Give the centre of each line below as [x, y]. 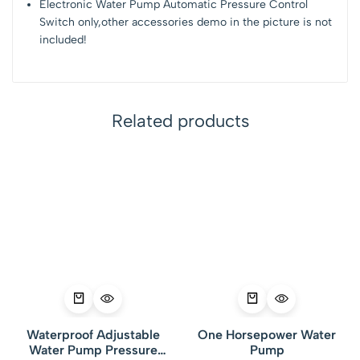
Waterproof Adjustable [93, 335]
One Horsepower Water [267, 335]
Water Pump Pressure [93, 350]
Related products [180, 121]
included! [63, 39]
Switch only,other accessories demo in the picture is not [186, 22]
